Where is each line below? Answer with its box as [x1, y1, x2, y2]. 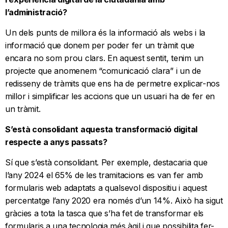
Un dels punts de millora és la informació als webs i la [5, 27, 206, 38]
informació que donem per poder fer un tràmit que [5, 40, 195, 51]
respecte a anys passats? [5, 137, 109, 148]
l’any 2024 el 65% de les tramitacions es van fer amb [5, 170, 203, 181]
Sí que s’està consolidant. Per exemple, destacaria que [5, 157, 208, 168]
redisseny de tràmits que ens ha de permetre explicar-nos [5, 78, 220, 89]
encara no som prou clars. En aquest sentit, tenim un [5, 53, 204, 64]
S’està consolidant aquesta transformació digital [5, 124, 198, 135]
